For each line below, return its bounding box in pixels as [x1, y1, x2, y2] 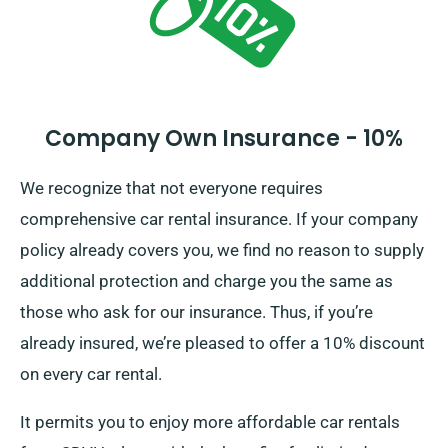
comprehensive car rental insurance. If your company [20, 209, 418, 230]
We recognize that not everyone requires [20, 178, 323, 199]
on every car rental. [20, 364, 162, 385]
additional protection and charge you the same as [20, 271, 393, 292]
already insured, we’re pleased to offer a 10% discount [20, 333, 425, 354]
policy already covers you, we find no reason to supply [20, 240, 424, 261]
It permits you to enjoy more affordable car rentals [20, 412, 400, 433]
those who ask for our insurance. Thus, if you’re [20, 302, 373, 323]
